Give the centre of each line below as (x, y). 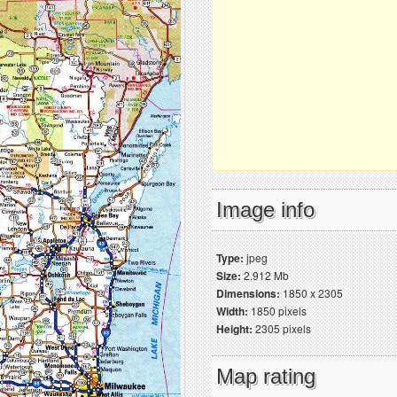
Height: (234, 329)
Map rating (266, 376)
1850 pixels (277, 311)
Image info (265, 210)
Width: (232, 311)
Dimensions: (248, 293)
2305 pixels (282, 328)
